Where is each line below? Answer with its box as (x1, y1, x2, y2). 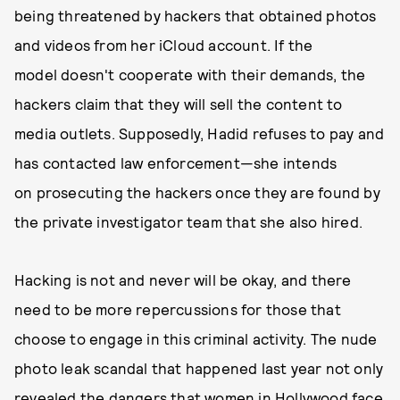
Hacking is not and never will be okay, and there (14, 271, 352, 288)
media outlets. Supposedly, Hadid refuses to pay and (14, 124, 385, 142)
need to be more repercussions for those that (14, 300, 341, 318)
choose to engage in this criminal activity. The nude (14, 329, 378, 347)
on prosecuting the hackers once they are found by (14, 183, 380, 201)
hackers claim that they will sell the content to (14, 95, 343, 112)
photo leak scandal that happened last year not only (14, 359, 384, 377)
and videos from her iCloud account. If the (14, 36, 313, 54)
